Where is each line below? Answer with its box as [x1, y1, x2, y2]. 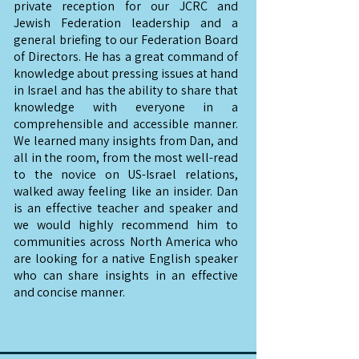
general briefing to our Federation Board [14, 31, 238, 48]
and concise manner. [14, 284, 125, 301]
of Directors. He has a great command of [14, 48, 238, 65]
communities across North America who [14, 233, 238, 250]
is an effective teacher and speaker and [14, 200, 238, 216]
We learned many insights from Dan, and [14, 132, 238, 149]
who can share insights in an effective [14, 267, 238, 284]
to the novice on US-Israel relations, [14, 166, 238, 183]
